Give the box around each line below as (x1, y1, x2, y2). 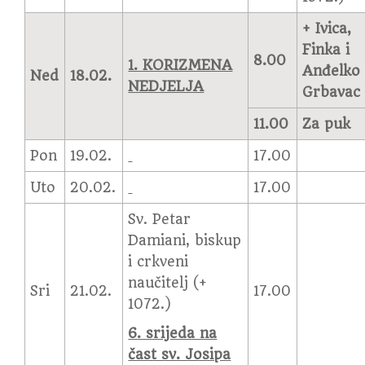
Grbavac (302, 84, 361, 100)
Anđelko (302, 63, 361, 79)
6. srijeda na (128, 325, 218, 341)
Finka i (302, 42, 350, 58)
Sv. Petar (128, 211, 191, 227)
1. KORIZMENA (128, 57, 233, 73)
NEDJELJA (128, 78, 204, 95)
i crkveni (128, 253, 189, 270)
